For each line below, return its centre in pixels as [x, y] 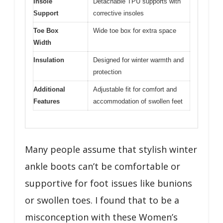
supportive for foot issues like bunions [109, 183]
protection [107, 72]
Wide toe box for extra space [135, 31]
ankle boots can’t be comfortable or [103, 166]
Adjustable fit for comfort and [135, 90]
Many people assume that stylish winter [111, 149]
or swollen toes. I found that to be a [102, 200]
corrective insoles [118, 13]
